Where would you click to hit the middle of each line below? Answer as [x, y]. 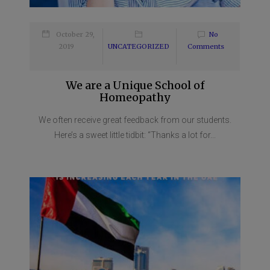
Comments [206, 47]
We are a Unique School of [135, 86]
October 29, [76, 35]
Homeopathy [135, 98]
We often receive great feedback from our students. [135, 120]
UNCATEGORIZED [138, 47]
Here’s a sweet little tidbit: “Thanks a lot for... [135, 135]
